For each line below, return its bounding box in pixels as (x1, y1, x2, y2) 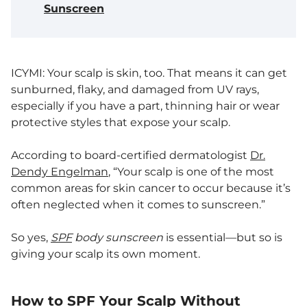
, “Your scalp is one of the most (108, 165, 274, 178)
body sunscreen (72, 231, 163, 244)
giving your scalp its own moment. (11, 247, 200, 260)
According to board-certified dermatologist (11, 149, 250, 162)
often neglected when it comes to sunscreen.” (11, 198, 268, 211)
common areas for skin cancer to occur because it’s (11, 182, 291, 195)
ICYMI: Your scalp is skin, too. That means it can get (11, 66, 287, 79)
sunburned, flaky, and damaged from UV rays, (11, 83, 259, 96)
